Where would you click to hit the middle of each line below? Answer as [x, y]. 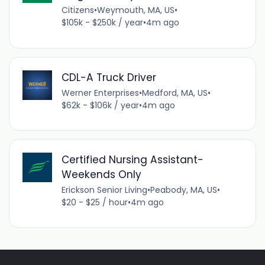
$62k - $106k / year [100, 105]
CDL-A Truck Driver [109, 77]
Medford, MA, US [174, 93]
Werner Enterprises [100, 93]
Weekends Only [101, 174]
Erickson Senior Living [104, 190]
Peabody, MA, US [183, 190]
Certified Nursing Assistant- [132, 159]
